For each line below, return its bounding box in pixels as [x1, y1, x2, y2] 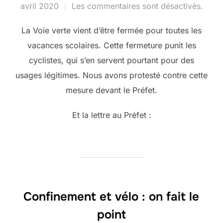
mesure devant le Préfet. [66, 85, 157, 95]
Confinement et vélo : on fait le [23, 189, 199, 204]
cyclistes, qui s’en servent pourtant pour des [29, 55, 194, 65]
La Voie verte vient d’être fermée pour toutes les [21, 25, 202, 35]
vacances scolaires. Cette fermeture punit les [27, 40, 196, 50]
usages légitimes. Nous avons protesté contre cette [15, 70, 208, 80]
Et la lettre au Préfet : [72, 110, 151, 120]
